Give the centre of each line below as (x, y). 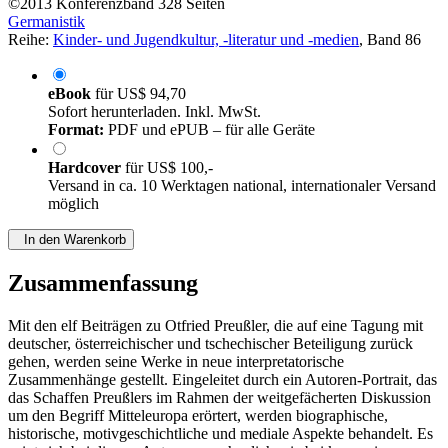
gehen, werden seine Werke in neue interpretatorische (176, 362)
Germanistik (46, 22)
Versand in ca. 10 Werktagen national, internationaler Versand (242, 186)
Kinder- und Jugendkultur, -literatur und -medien (206, 40)
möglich (73, 204)
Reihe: (30, 40)
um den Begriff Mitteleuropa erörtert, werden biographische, (198, 416)
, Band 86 (390, 40)
